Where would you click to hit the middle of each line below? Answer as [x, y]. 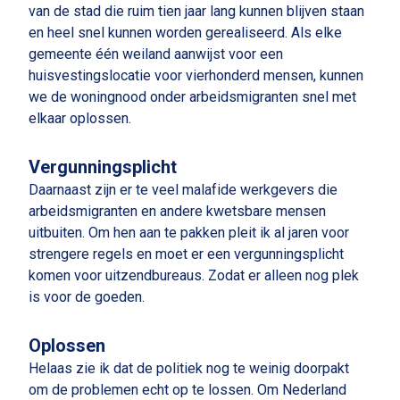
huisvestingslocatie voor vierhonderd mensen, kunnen [196, 75]
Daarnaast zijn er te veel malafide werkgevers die [183, 190]
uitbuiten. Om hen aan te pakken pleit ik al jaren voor [189, 233]
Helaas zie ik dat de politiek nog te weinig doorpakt [189, 368]
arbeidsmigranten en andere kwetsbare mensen [177, 211]
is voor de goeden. [87, 297]
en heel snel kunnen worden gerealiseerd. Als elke [185, 33]
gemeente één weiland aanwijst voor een [156, 54]
